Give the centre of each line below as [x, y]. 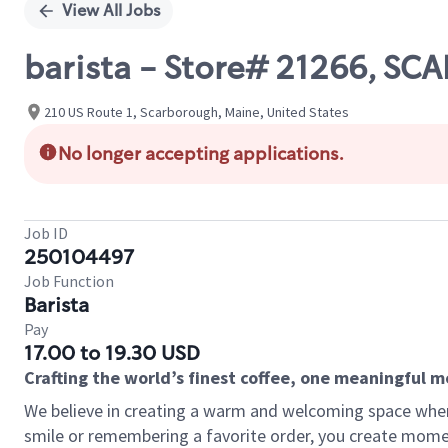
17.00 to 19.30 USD [112, 353]
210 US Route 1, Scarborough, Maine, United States [196, 111]
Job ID [46, 233]
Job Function [69, 281]
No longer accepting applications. [201, 154]
